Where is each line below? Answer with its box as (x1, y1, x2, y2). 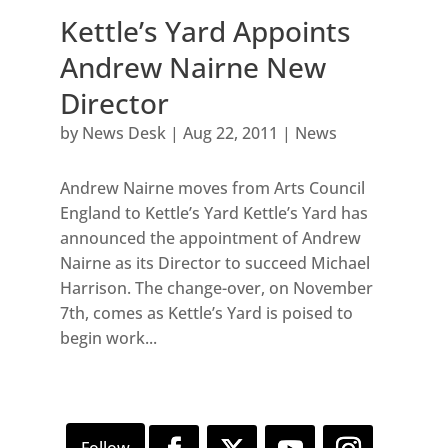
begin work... (59, 327, 157, 350)
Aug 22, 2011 (182, 122, 278, 145)
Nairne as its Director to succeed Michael (59, 252, 370, 275)
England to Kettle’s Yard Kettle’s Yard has (59, 202, 368, 225)
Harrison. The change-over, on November (59, 277, 373, 300)
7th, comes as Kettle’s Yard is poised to (59, 302, 353, 325)
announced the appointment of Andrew (59, 227, 361, 250)
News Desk (81, 122, 166, 145)
